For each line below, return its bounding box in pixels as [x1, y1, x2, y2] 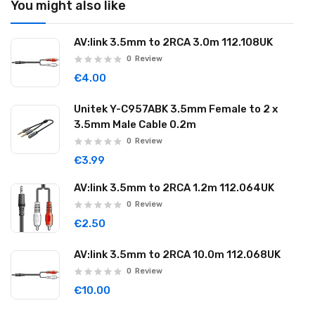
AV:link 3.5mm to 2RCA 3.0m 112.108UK [74, 36, 273, 49]
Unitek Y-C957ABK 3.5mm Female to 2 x [74, 103, 278, 115]
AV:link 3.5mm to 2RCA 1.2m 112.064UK [74, 181, 274, 194]
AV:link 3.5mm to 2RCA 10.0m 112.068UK [74, 248, 281, 261]
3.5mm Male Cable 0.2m [74, 118, 196, 131]
